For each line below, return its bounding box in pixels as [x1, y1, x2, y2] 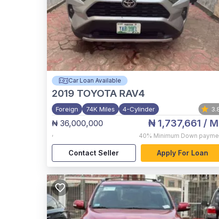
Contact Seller [68, 149, 119, 157]
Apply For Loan [156, 149, 208, 157]
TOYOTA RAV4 [77, 88, 145, 99]
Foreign [56, 105, 78, 113]
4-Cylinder [123, 105, 155, 113]
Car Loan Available [68, 77, 121, 84]
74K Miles [86, 105, 115, 113]
